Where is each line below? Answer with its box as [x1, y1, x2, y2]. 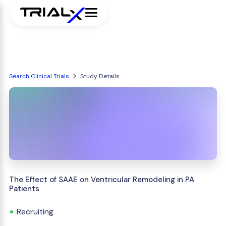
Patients [9, 184, 39, 194]
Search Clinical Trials [9, 72, 69, 80]
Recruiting [17, 206, 53, 217]
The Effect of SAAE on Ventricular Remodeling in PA [9, 175, 194, 185]
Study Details [80, 72, 120, 80]
